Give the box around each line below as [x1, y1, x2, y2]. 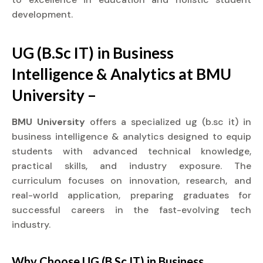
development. [12, 8, 73, 21]
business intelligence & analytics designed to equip [12, 130, 251, 143]
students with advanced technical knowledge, [12, 145, 251, 157]
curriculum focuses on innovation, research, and [12, 174, 251, 187]
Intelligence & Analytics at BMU [12, 65, 231, 83]
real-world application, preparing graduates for [12, 189, 251, 201]
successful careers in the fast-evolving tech [12, 204, 251, 216]
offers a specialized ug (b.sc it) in [90, 116, 251, 128]
